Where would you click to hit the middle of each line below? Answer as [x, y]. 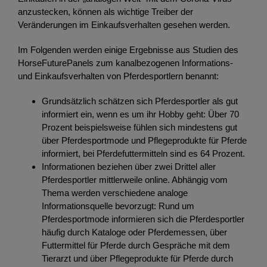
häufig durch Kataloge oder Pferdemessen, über [134, 232]
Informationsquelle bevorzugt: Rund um [118, 206]
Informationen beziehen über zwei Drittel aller [129, 167]
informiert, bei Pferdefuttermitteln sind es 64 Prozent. [143, 154]
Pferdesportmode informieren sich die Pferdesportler [143, 219]
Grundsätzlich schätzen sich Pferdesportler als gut [140, 101]
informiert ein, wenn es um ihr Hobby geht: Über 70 [140, 114]
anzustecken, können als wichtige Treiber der [105, 12]
